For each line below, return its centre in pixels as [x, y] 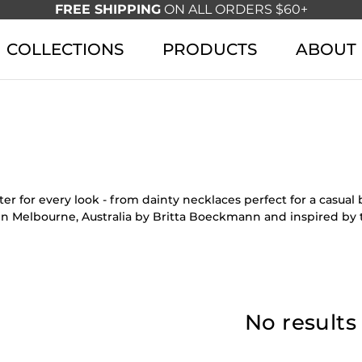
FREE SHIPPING [107, 9]
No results [301, 322]
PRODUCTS [209, 49]
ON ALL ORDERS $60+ [234, 9]
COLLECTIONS [65, 49]
